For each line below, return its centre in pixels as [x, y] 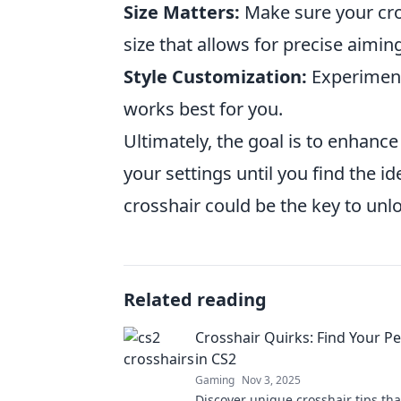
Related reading [195, 299]
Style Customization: [215, 77]
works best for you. [203, 109]
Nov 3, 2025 [271, 380]
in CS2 [216, 359]
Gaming [215, 380]
